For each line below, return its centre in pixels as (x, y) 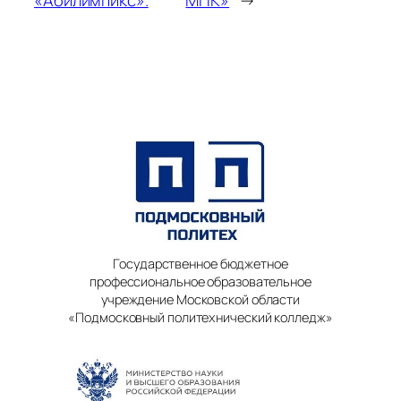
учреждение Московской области (200, 300)
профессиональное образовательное (200, 282)
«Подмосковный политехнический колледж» (200, 318)
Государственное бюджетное (200, 264)
